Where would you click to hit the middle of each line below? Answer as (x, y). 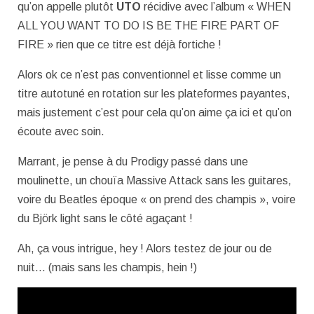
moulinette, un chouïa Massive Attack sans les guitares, (155, 180)
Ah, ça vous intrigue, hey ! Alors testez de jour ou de (145, 248)
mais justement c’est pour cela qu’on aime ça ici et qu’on (155, 112)
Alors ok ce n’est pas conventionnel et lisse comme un (149, 74)
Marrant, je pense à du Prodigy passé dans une (133, 161)
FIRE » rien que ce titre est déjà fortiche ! (120, 44)
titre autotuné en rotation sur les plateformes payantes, (154, 93)
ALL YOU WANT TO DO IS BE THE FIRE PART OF (148, 25)
